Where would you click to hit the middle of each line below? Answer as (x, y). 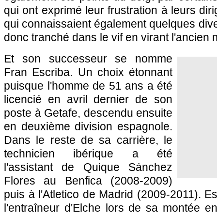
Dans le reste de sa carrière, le (88, 140)
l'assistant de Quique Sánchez (88, 167)
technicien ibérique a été (88, 154)
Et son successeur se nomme (88, 59)
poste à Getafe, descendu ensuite (88, 113)
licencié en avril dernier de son (88, 99)
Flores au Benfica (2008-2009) (88, 181)
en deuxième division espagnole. (88, 126)
